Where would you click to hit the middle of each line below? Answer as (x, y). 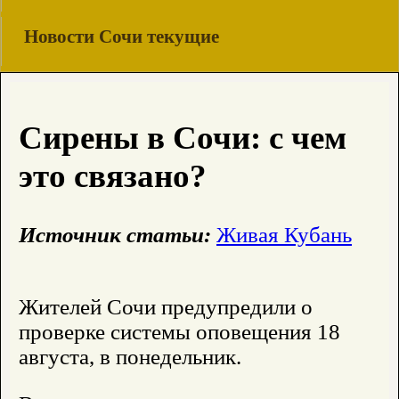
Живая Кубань (284, 235)
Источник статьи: (115, 235)
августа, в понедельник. (130, 357)
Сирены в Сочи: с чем (183, 138)
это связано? (113, 176)
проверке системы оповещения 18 (179, 332)
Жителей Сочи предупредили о (166, 307)
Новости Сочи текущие (122, 37)
